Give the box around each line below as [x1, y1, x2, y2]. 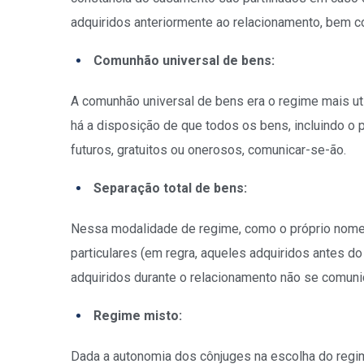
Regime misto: [93, 308, 182, 323]
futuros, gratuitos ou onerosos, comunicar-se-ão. [71, 142, 349, 158]
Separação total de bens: [93, 180, 247, 196]
